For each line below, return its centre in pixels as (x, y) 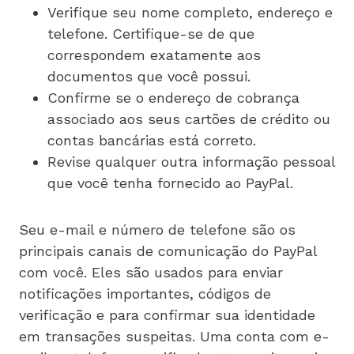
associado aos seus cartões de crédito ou (189, 119)
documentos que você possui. (149, 76)
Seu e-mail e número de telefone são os (157, 229)
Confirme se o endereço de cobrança (173, 97)
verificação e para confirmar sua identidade (167, 314)
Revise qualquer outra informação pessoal (191, 161)
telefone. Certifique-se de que (151, 33)
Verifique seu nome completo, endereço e (190, 12)
